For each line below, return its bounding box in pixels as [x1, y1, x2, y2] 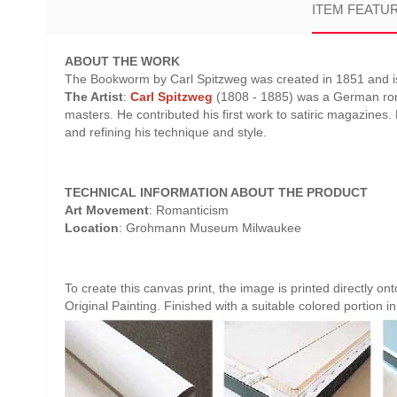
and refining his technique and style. [65, 125, 267, 139]
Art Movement [65, 203, 149, 217]
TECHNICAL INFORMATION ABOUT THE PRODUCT [65, 185, 368, 199]
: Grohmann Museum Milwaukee [119, 221, 301, 235]
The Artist [65, 90, 123, 104]
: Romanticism [149, 203, 229, 217]
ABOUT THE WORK [65, 54, 180, 68]
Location [65, 221, 119, 235]
